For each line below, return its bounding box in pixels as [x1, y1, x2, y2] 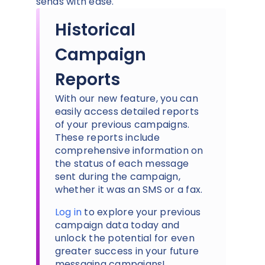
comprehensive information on [54, 143, 203, 157]
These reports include [54, 130, 160, 144]
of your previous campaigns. [54, 117, 190, 131]
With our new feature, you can [54, 91, 198, 105]
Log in [54, 205, 82, 219]
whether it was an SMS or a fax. [54, 182, 203, 196]
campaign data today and [54, 218, 180, 232]
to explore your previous [82, 205, 201, 219]
